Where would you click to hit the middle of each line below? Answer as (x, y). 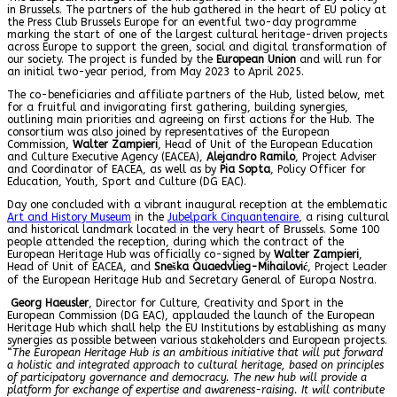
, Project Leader (347, 266)
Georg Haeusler (50, 303)
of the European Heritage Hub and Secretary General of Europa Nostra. (192, 280)
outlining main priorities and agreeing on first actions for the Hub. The (191, 119)
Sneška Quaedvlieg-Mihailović (231, 266)
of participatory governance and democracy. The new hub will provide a (187, 377)
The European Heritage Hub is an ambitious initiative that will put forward (198, 352)
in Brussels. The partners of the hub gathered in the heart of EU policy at (197, 9)
